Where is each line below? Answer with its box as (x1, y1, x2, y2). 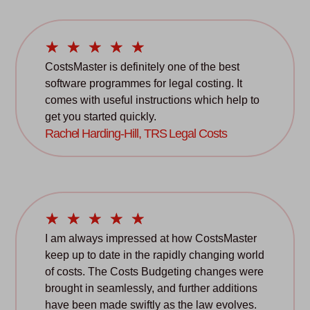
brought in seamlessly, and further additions (44, 282, 257, 294)
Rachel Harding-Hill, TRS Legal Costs (44, 126, 227, 140)
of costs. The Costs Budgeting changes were (44, 265, 264, 277)
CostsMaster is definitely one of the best (44, 60, 239, 73)
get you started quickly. (44, 110, 156, 122)
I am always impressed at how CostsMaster (44, 232, 257, 244)
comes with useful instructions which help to (44, 93, 259, 106)
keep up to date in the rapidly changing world (44, 248, 264, 261)
